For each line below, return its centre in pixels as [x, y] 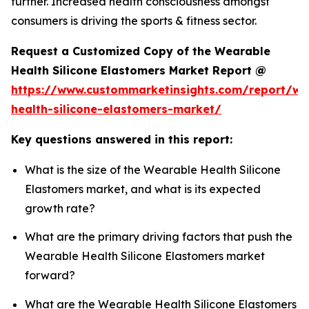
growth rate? [60, 209]
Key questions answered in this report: [122, 140]
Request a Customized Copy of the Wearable [141, 51]
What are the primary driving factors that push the [159, 237]
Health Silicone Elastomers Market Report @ [139, 71]
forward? [50, 276]
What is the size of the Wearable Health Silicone [153, 170]
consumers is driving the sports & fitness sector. [134, 21]
